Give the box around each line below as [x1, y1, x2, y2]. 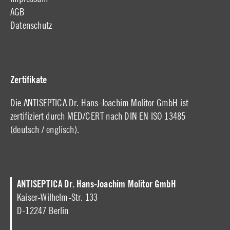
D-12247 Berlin [17, 204, 69, 216]
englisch [46, 123, 74, 135]
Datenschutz [10, 18, 52, 31]
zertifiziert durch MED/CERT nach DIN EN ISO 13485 [10, 109, 186, 122]
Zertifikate [10, 73, 47, 86]
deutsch [13, 123, 40, 135]
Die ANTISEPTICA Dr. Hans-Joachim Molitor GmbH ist [10, 96, 189, 108]
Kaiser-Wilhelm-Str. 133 [17, 190, 98, 203]
